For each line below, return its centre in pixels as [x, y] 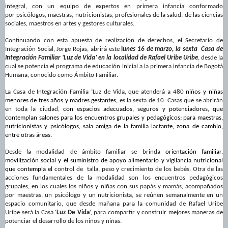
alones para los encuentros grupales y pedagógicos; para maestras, [132, 118]
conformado [204, 7]
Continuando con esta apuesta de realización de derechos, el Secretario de [114, 41]
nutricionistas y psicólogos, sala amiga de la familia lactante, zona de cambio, [114, 127]
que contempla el [30, 169]
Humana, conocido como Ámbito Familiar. [62, 75]
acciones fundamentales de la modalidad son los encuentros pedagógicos [114, 178]
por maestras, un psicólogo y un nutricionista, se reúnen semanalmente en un [114, 195]
